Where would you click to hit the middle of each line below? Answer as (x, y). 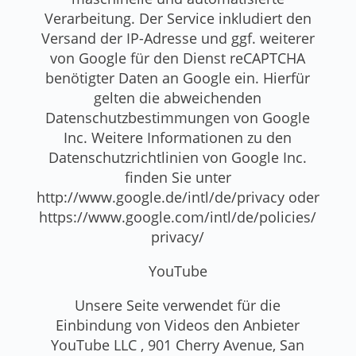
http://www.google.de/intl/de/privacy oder (178, 197)
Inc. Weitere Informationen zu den (178, 137)
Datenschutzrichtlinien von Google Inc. (178, 157)
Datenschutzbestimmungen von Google (178, 117)
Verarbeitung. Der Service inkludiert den (178, 18)
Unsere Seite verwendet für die (178, 305)
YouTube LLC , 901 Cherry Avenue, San (178, 344)
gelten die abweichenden (178, 97)
